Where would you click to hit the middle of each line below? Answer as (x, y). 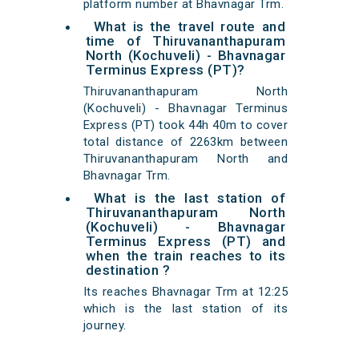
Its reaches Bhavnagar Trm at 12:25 (186, 292)
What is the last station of (190, 198)
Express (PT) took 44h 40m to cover (186, 125)
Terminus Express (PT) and (186, 242)
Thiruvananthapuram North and (186, 159)
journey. (105, 326)
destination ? (128, 270)
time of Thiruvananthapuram (186, 41)
